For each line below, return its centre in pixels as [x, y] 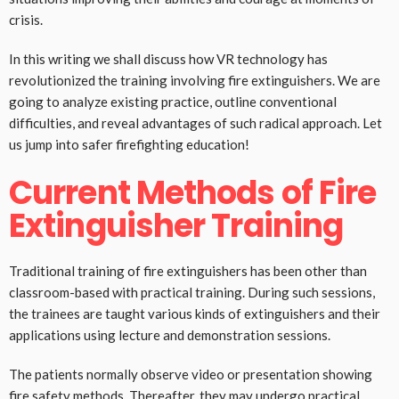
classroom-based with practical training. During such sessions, [192, 293]
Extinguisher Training [176, 226]
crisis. [26, 20]
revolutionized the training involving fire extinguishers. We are [195, 81]
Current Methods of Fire [193, 193]
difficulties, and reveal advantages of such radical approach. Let [195, 123]
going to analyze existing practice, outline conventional [173, 102]
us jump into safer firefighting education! [129, 145]
